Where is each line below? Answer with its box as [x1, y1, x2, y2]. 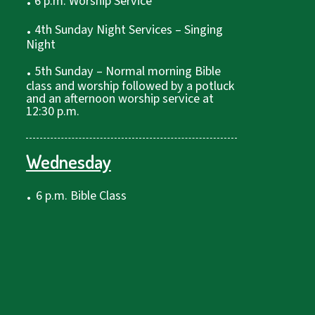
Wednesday [25, 150, 111, 174]
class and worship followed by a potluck [25, 76, 235, 95]
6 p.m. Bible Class [35, 186, 127, 205]
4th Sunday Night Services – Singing [31, 20, 223, 39]
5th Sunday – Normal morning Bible [31, 61, 221, 80]
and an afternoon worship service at [25, 89, 214, 108]
